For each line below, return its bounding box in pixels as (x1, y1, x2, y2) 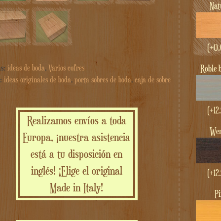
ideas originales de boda (4, 75, 71, 85)
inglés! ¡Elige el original (31, 164, 122, 178)
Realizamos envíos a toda (27, 113, 126, 127)
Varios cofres (48, 63, 84, 73)
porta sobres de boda (74, 75, 131, 85)
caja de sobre (135, 75, 171, 85)
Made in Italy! (50, 181, 104, 194)
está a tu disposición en (31, 147, 123, 161)
